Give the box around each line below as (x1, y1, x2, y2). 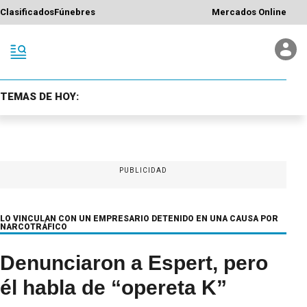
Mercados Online (212, 7, 286, 18)
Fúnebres (54, 7, 95, 18)
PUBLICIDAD (119, 166, 168, 174)
